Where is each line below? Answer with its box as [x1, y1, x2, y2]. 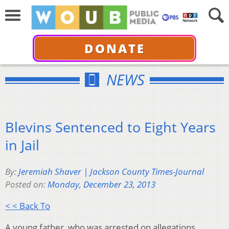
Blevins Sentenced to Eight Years [5, 117, 216, 136]
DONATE [84, 39, 145, 57]
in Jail [5, 135, 39, 154]
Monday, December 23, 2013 [48, 178, 155, 191]
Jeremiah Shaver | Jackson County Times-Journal [18, 166, 204, 178]
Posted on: [5, 178, 48, 191]
